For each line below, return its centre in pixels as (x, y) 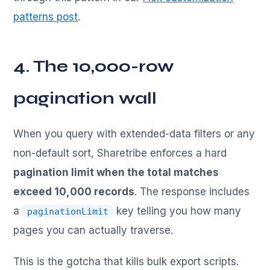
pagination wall (85, 99)
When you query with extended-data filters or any (134, 134)
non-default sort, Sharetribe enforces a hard (120, 153)
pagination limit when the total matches (116, 173)
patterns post (46, 17)
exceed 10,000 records (74, 192)
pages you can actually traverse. (93, 231)
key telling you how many (177, 211)
